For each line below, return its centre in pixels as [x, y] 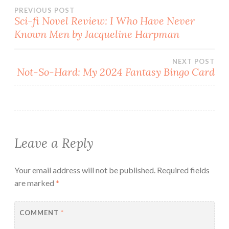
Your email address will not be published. [85, 170]
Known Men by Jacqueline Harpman [97, 34]
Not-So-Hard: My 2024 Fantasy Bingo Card [116, 72]
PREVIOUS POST [44, 10]
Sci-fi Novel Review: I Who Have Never [105, 20]
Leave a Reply [54, 143]
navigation [63, 41]
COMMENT [40, 213]
